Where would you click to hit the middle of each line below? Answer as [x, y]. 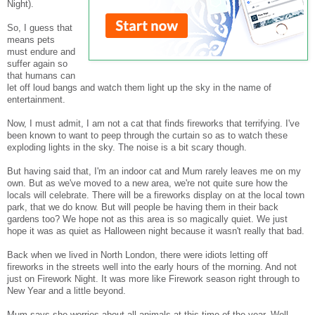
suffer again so [37, 64]
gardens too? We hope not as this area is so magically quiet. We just [147, 219]
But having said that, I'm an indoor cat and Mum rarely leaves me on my [154, 172]
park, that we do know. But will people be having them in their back [143, 207]
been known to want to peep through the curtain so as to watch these [147, 136]
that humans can [41, 76]
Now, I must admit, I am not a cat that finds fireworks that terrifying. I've [153, 124]
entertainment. [36, 100]
